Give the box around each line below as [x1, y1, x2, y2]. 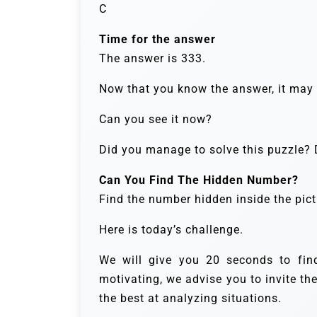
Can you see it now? [99, 112, 212, 126]
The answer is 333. [99, 51, 206, 65]
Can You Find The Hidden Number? [99, 173, 299, 187]
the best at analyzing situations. [99, 291, 282, 305]
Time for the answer [99, 32, 216, 46]
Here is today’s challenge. [99, 222, 243, 236]
